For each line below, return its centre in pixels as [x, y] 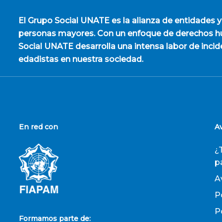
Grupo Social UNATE [68, 21]
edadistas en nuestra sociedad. [81, 59]
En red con [38, 127]
